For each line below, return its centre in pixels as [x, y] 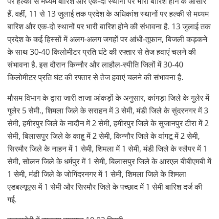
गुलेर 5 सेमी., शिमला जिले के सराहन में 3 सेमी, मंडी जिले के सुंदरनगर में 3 [108, 111]
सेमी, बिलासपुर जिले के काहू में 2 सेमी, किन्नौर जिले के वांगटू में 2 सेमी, [104, 136]
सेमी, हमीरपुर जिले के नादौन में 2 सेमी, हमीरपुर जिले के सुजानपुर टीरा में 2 [108, 123]
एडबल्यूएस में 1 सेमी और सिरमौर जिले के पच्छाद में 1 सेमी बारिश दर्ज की [105, 187]
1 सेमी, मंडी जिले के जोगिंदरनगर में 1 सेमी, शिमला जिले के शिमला [97, 174]
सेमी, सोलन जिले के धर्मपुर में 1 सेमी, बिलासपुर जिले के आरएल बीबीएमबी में [109, 162]
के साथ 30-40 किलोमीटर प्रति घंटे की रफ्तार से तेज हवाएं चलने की [102, 52]
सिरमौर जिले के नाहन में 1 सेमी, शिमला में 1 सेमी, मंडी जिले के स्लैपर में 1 [107, 149]
